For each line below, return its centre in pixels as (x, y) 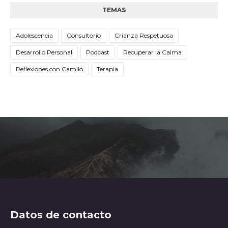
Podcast (98, 52)
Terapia (107, 69)
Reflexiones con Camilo (49, 69)
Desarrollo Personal (44, 52)
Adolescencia (34, 35)
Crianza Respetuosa (144, 35)
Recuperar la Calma (152, 52)
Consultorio (84, 35)
